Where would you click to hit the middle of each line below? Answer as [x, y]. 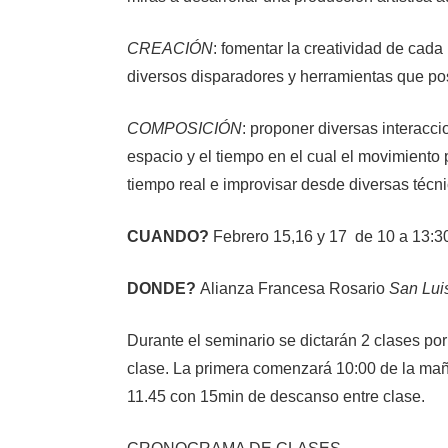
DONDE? [163, 288]
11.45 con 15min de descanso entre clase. [276, 396]
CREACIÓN [170, 48]
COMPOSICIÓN [184, 128]
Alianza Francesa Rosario [294, 288]
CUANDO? [170, 236]
